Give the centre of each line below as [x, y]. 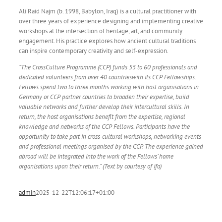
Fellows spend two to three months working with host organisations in [109, 87]
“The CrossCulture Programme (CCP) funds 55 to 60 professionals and [108, 67]
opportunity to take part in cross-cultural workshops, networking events [110, 136]
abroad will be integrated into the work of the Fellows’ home [96, 156]
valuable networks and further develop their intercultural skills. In [104, 107]
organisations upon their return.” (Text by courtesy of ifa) [90, 166]
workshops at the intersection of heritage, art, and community [100, 31]
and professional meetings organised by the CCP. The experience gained [111, 146]
